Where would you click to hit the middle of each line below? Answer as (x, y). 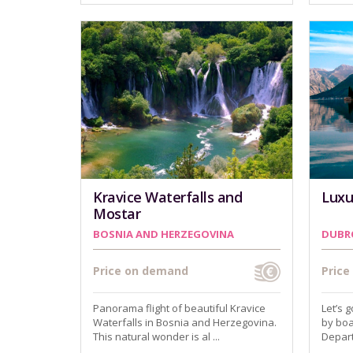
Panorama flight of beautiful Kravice (179, 308)
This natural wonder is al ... (156, 336)
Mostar (117, 214)
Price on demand (141, 271)
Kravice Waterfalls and (167, 197)
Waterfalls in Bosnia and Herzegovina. (185, 322)
